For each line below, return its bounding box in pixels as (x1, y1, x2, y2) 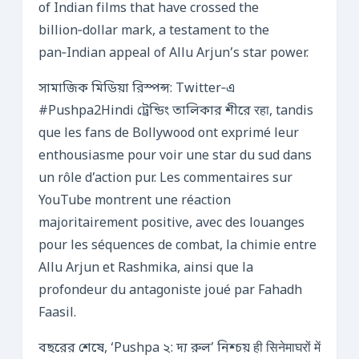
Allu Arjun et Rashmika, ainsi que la (38, 260, 253, 277)
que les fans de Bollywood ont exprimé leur (38, 125, 299, 143)
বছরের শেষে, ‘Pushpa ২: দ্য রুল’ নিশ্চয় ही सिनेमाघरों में (38, 340, 321, 357)
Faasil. (38, 305, 76, 322)
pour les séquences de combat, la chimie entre (38, 237, 317, 255)
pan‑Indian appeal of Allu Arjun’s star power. (38, 45, 309, 63)
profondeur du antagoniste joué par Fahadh (38, 282, 302, 300)
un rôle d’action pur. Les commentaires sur (38, 170, 292, 188)
